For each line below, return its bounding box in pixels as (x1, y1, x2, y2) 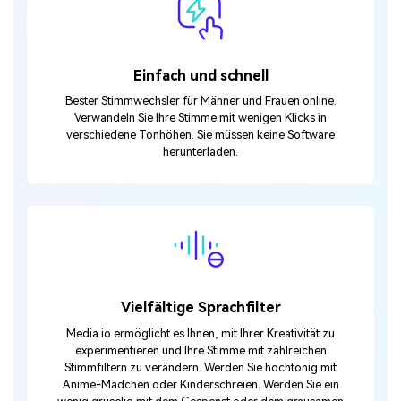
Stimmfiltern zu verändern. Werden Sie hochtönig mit (64, 361, 337, 374)
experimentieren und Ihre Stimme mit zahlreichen (74, 344, 327, 357)
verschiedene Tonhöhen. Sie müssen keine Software (66, 128, 335, 142)
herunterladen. (163, 145, 238, 159)
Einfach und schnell (132, 66, 269, 84)
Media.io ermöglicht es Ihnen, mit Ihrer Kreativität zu (66, 327, 335, 340)
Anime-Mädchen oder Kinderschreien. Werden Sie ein (62, 378, 339, 391)
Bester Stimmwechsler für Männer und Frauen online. (64, 94, 337, 108)
